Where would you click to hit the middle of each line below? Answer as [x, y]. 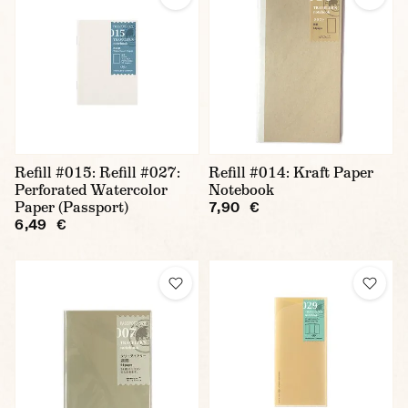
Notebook [241, 189]
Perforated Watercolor [91, 189]
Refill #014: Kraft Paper [291, 172]
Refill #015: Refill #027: [97, 172]
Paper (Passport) [71, 207]
